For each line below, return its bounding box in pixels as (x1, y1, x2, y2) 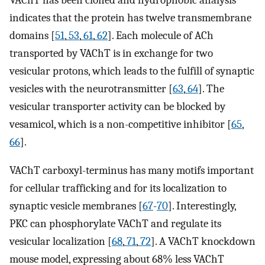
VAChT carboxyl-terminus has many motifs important (9, 164, 254, 177)
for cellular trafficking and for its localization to (9, 182, 227, 195)
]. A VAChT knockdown (151, 235, 256, 248)
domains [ (9, 28, 55, 42)
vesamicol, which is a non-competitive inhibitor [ (9, 117, 231, 131)
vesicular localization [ (9, 235, 112, 248)
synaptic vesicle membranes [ (9, 199, 143, 213)
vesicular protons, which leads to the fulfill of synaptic (9, 64, 254, 77)
